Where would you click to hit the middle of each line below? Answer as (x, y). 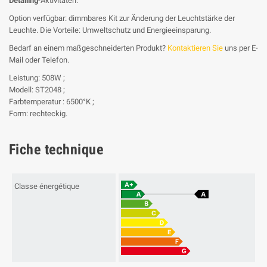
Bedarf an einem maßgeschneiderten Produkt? (88, 48)
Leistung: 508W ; (37, 77)
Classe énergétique (47, 186)
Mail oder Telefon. (39, 60)
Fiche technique (56, 149)
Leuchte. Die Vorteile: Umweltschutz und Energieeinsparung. (110, 30)
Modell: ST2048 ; (37, 89)
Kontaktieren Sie (195, 48)
